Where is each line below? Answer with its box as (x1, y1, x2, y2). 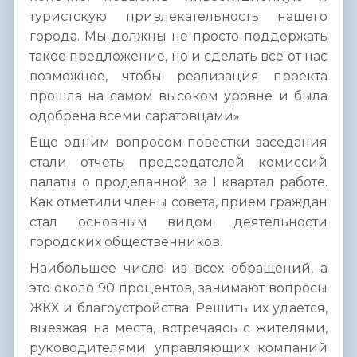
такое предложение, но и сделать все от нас (29, 49, 328, 65)
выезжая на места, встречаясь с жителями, (29, 320, 328, 336)
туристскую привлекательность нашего (29, 9, 328, 25)
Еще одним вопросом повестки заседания (29, 135, 328, 151)
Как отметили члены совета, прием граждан (29, 194, 328, 210)
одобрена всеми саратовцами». (29, 108, 242, 124)
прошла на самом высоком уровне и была (29, 88, 328, 104)
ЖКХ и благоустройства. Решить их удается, (29, 300, 328, 316)
